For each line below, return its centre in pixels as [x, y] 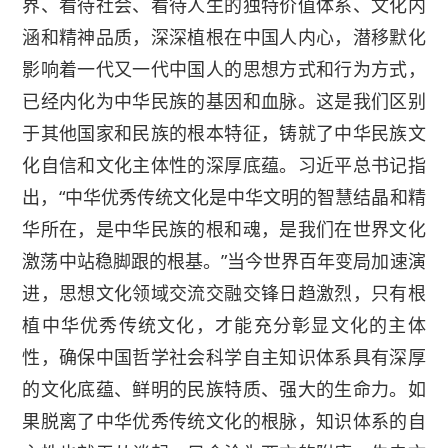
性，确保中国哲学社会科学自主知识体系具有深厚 [224, 357]
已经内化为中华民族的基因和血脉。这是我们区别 [224, 101]
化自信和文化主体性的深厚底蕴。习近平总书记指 [224, 165]
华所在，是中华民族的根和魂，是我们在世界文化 [224, 229]
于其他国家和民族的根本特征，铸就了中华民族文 [224, 133]
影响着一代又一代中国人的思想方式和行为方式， [224, 69]
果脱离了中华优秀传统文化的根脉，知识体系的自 [224, 421]
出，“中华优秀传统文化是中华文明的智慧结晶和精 [224, 197]
